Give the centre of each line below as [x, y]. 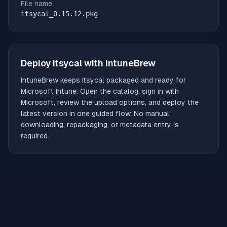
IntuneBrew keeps [51, 80]
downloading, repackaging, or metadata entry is [100, 125]
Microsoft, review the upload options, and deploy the [110, 102]
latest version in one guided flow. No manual [95, 113]
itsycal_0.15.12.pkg [59, 14]
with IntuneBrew [119, 63]
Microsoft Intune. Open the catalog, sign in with [100, 91]
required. [35, 136]
